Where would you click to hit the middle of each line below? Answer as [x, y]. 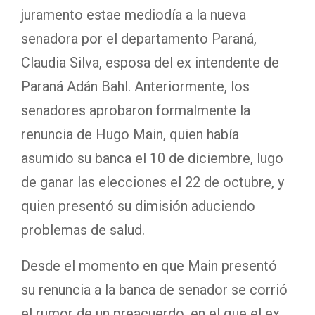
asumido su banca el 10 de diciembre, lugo [152, 158]
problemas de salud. [83, 230]
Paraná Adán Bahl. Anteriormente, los [135, 86]
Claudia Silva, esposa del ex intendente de [150, 62]
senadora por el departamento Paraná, [139, 38]
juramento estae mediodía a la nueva [134, 14]
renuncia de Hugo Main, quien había [130, 134]
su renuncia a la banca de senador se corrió [154, 289]
